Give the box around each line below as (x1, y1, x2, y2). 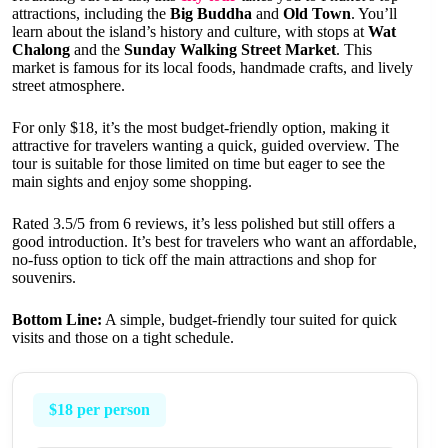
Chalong (12, 41, 70, 59)
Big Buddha (170, 5, 252, 23)
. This (336, 41, 372, 59)
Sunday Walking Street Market (124, 41, 336, 59)
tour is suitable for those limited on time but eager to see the (12, 155, 385, 173)
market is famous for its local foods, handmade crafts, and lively (12, 59, 413, 77)
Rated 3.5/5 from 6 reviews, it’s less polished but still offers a (12, 215, 395, 233)
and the (70, 41, 124, 59)
